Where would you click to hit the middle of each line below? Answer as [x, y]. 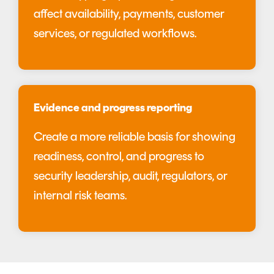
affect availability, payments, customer [129, 15]
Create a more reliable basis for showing [135, 138]
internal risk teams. [80, 197]
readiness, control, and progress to [119, 157]
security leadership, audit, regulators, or [130, 177]
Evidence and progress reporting [113, 109]
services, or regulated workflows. [115, 35]
